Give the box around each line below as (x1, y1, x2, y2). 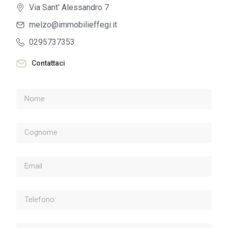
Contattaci (32, 59, 66, 68)
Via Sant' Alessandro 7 (29, 3, 109, 13)
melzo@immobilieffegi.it (29, 20, 118, 30)
